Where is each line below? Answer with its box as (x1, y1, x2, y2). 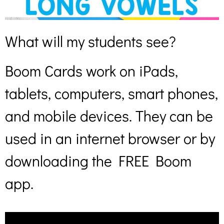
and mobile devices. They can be (5, 106, 213, 126)
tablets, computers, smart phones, (5, 83, 218, 103)
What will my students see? (5, 31, 179, 51)
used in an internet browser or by (5, 128, 215, 148)
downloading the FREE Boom (5, 151, 191, 171)
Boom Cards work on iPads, (5, 61, 178, 81)
